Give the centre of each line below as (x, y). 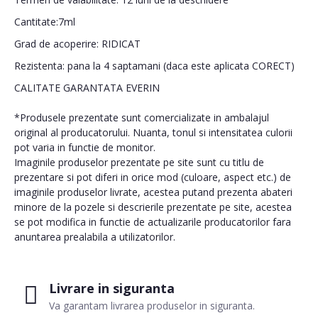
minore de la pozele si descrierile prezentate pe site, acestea (153, 207)
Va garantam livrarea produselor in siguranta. (152, 305)
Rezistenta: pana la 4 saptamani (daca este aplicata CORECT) (154, 66)
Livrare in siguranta (111, 288)
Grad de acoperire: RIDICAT (77, 44)
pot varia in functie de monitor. (85, 147)
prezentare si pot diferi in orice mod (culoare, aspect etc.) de (153, 177)
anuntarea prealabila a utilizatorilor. (95, 237)
